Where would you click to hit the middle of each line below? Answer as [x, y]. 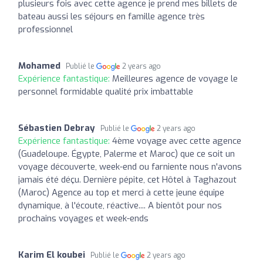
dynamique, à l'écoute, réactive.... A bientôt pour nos [120, 205]
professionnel [45, 29]
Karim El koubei [52, 254]
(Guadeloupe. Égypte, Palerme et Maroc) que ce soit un [127, 154]
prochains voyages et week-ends [83, 218]
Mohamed [39, 65]
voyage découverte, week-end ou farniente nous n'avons [130, 166]
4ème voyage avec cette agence [177, 141]
